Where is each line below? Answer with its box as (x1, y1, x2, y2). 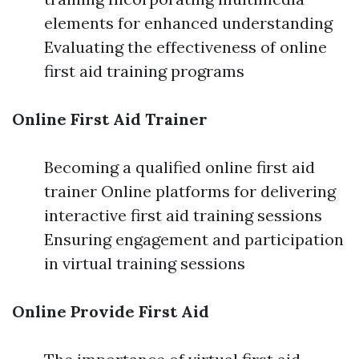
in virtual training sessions (44, 253, 245, 274)
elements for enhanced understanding (44, 13, 333, 34)
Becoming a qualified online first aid (44, 157, 315, 178)
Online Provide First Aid (12, 301, 209, 322)
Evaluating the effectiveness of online (44, 37, 327, 58)
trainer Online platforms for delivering (44, 181, 336, 202)
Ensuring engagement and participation (44, 229, 344, 250)
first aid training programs (44, 61, 244, 82)
